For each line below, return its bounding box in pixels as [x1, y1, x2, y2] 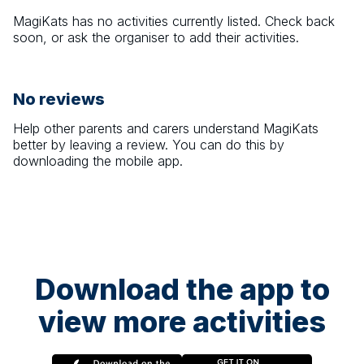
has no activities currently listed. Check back [68, 13, 335, 30]
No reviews [13, 89, 105, 110]
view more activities [38, 304, 326, 340]
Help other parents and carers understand [13, 120, 263, 137]
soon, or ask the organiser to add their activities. [13, 29, 299, 46]
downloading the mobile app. [13, 153, 183, 170]
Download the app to [34, 271, 330, 308]
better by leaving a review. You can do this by [13, 136, 284, 154]
